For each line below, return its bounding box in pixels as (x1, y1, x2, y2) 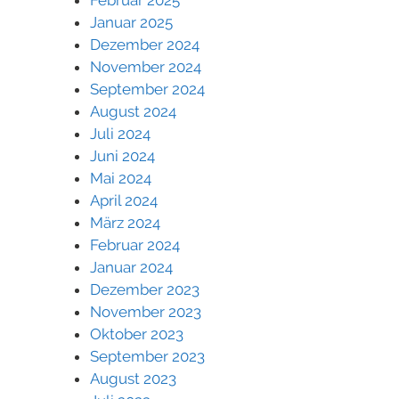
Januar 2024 (90, 257, 173, 276)
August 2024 (90, 102, 176, 120)
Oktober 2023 (90, 324, 183, 343)
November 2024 (90, 57, 201, 76)
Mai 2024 (90, 168, 151, 187)
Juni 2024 (90, 146, 155, 165)
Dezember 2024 (90, 35, 199, 53)
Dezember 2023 (90, 280, 199, 298)
